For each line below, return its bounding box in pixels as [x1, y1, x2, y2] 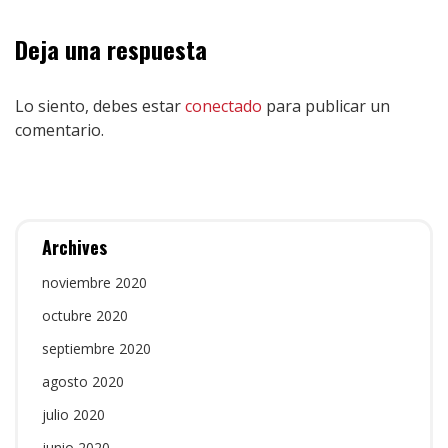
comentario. [15, 119, 104, 142]
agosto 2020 [42, 371, 124, 391]
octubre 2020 [42, 305, 128, 325]
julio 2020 [42, 404, 105, 424]
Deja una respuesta [15, 31, 207, 68]
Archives [42, 233, 107, 260]
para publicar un [262, 95, 390, 118]
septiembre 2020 [42, 338, 151, 358]
